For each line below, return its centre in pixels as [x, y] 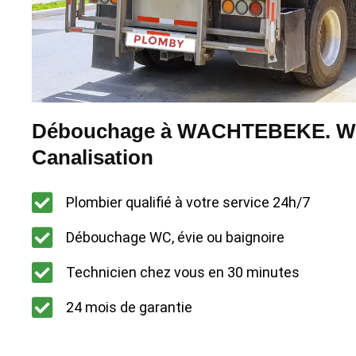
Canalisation [93, 157]
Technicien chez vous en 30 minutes [182, 273]
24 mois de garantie [129, 308]
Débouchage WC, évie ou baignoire [175, 238]
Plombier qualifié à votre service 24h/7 [188, 203]
